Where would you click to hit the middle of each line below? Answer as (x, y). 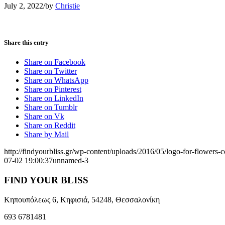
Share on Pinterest (53, 89)
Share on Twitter (50, 71)
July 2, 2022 (24, 6)
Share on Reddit (50, 126)
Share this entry (26, 42)
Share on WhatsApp (56, 80)
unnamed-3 (71, 161)
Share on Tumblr (51, 107)
